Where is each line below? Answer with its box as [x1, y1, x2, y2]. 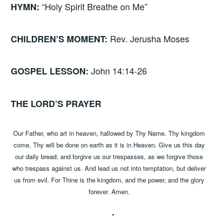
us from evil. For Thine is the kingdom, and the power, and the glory [14, 175, 204, 185]
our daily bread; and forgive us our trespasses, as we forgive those [15, 152, 203, 162]
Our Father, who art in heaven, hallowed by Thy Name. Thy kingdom [13, 128, 205, 138]
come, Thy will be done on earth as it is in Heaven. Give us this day [13, 140, 205, 150]
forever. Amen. [88, 187, 130, 197]
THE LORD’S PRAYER [11, 97, 102, 110]
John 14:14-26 [91, 64, 147, 77]
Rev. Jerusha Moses [110, 32, 190, 45]
